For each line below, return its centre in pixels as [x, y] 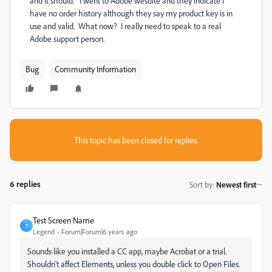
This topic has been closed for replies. [136, 140]
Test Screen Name [63, 220]
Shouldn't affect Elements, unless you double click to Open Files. [134, 264]
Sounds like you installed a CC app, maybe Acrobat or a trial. [127, 251]
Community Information [95, 69]
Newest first [236, 184]
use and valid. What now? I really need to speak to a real [125, 26]
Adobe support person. [67, 39]
